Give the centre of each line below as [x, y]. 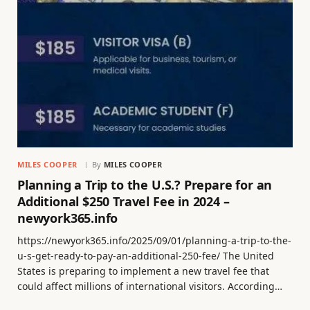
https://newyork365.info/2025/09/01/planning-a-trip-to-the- [154, 241]
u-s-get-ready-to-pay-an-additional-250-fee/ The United [146, 256]
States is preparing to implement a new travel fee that [143, 271]
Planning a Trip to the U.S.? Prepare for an [145, 185]
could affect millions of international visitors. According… [150, 286]
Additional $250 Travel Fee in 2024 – [124, 202]
